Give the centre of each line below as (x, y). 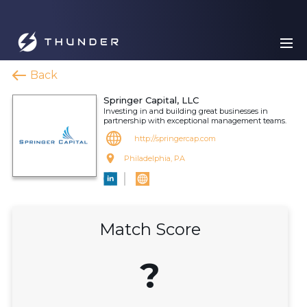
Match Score (150, 229)
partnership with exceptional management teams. (195, 121)
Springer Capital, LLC (151, 100)
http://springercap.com (175, 138)
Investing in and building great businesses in (186, 111)
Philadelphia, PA (155, 158)
